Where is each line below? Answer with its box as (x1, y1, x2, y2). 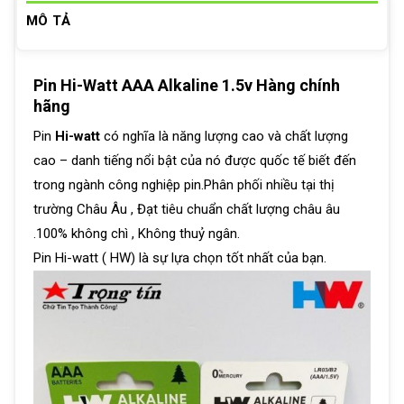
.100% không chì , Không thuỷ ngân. (33, 225, 240, 242)
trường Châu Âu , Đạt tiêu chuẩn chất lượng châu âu (33, 200, 340, 217)
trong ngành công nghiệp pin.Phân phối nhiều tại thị (33, 176, 335, 193)
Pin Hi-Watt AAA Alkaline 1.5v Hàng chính (33, 75, 340, 95)
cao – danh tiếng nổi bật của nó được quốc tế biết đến (33, 151, 356, 169)
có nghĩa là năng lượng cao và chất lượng (100, 127, 348, 144)
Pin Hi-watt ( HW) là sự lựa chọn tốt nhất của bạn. (33, 249, 326, 266)
